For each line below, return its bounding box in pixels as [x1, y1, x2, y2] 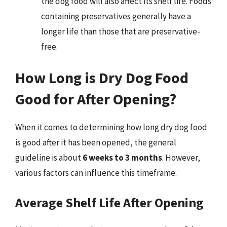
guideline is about [15, 152, 83, 163]
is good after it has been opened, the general [15, 137, 176, 148]
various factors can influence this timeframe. [15, 167, 177, 178]
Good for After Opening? [15, 89, 176, 108]
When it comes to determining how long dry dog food [15, 122, 207, 133]
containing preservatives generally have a [41, 10, 191, 22]
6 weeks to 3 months [83, 152, 162, 163]
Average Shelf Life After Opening [15, 194, 204, 211]
